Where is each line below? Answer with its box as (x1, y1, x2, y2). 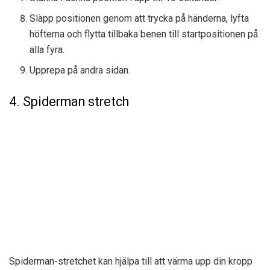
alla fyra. (30, 44, 65, 56)
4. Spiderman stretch (9, 94, 129, 110)
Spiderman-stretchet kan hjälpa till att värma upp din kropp (9, 255, 253, 267)
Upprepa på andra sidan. (30, 64, 131, 77)
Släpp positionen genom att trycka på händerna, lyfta (30, 13, 250, 25)
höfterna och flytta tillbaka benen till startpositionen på (30, 28, 259, 40)
